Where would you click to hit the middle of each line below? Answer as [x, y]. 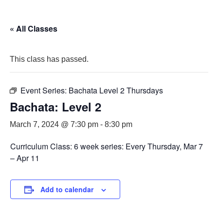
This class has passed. [49, 59]
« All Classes [34, 28]
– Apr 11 [25, 158]
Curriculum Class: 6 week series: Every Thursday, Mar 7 [107, 146]
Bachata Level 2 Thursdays [116, 90]
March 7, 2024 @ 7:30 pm [54, 124]
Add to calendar [67, 189]
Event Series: [45, 90]
